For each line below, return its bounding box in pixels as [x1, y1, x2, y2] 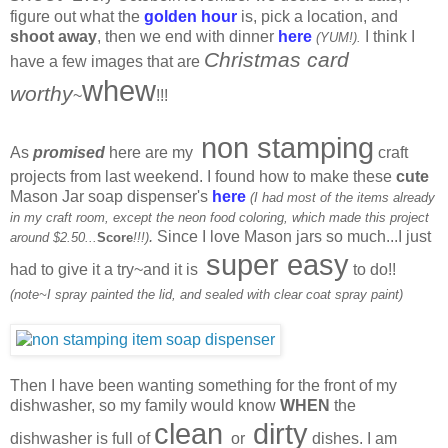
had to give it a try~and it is [10, 260, 198, 278]
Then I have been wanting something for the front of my [10, 376, 397, 394]
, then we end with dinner [97, 27, 274, 45]
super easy [198, 248, 349, 281]
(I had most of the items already [250, 189, 435, 205]
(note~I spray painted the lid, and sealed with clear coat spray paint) [10, 286, 403, 302]
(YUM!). [316, 29, 361, 45]
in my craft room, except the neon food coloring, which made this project [10, 209, 429, 225]
